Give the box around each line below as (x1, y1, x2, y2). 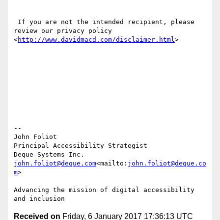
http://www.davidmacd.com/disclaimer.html (18, 36, 175, 44)
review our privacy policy (14, 27, 112, 35)
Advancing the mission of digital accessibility (14, 186, 194, 194)
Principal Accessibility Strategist (14, 142, 147, 150)
